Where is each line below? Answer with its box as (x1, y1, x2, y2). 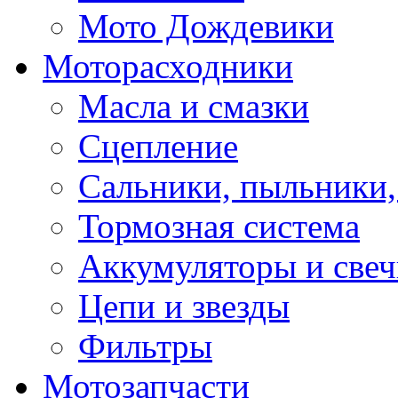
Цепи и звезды (78, 287, 290, 325)
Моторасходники (43, 47, 293, 85)
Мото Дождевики (78, 7, 334, 45)
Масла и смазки (78, 87, 309, 125)
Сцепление (78, 127, 238, 165)
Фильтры (78, 327, 212, 365)
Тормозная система (78, 207, 360, 245)
